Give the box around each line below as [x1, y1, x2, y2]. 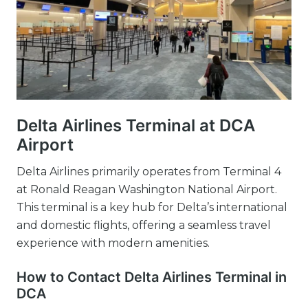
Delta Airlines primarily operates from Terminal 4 [16, 165, 281, 178]
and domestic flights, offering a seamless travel [16, 219, 271, 232]
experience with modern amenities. [16, 236, 210, 250]
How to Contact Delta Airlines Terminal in [16, 269, 287, 285]
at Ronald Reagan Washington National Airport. [16, 183, 277, 196]
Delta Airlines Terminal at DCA [16, 115, 255, 135]
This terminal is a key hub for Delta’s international [16, 201, 287, 214]
